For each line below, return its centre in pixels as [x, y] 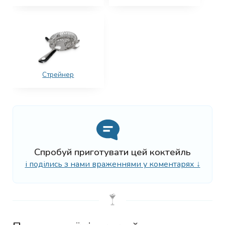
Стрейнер [58, 74]
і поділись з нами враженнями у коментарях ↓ [113, 164]
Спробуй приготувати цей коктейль [113, 152]
